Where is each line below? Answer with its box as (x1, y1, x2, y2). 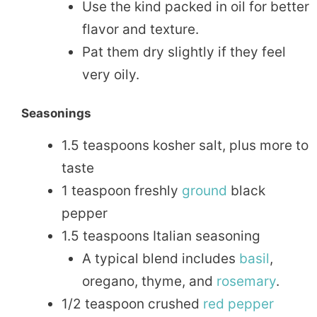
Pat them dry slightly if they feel (81, 43, 286, 60)
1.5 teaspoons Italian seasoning (62, 228, 260, 245)
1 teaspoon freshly (62, 183, 182, 200)
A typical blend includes (81, 250, 239, 267)
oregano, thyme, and (81, 273, 217, 290)
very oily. (81, 66, 139, 83)
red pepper (203, 296, 274, 313)
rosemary (216, 273, 276, 290)
